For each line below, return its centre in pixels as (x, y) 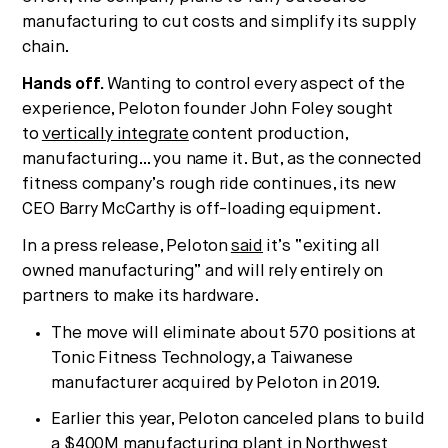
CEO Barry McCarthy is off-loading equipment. (202, 209)
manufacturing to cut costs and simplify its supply (219, 22)
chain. (46, 47)
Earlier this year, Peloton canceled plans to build (238, 419)
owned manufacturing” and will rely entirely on (203, 271)
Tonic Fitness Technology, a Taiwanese (202, 358)
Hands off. (63, 84)
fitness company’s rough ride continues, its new (209, 184)
